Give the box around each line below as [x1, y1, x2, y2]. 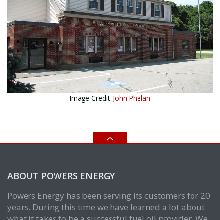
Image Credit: [70, 93, 113, 103]
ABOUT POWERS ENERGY [7, 169, 115, 182]
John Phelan [113, 93, 150, 103]
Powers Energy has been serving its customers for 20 [7, 190, 210, 201]
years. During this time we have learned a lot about [7, 201, 205, 213]
